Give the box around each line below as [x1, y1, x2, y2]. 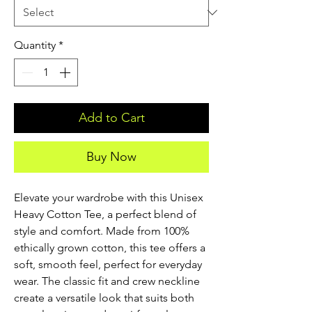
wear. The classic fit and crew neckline [14, 274, 200, 288]
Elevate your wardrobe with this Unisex [14, 191, 203, 205]
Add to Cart [78, 110, 145, 126]
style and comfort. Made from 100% [14, 224, 189, 238]
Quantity [14, 38, 56, 52]
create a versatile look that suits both [14, 291, 194, 305]
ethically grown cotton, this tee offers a [14, 241, 205, 255]
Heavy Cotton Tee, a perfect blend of [14, 208, 196, 221]
